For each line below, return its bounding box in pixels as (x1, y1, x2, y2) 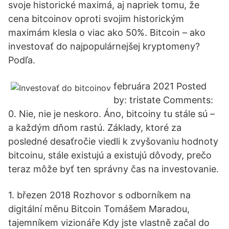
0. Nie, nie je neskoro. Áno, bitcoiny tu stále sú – (8, 108, 215, 119)
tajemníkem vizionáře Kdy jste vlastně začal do (8, 217, 210, 228)
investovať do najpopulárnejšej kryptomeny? (8, 41, 200, 52)
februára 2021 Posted (113, 81, 207, 91)
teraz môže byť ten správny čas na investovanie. (8, 164, 219, 174)
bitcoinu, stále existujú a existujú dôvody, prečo (8, 150, 212, 161)
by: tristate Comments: (113, 95, 213, 105)
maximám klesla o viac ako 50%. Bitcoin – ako (8, 27, 205, 38)
